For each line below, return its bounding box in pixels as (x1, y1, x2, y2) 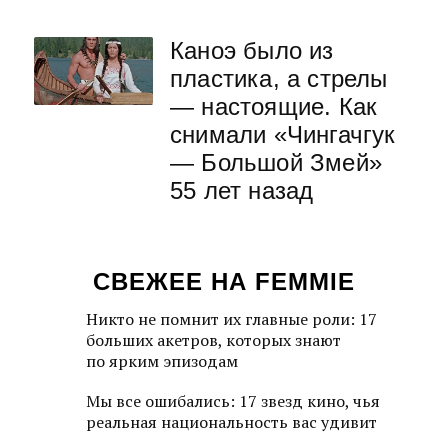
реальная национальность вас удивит (86, 411, 377, 434)
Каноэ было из (170, 37, 334, 65)
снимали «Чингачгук (170, 121, 396, 149)
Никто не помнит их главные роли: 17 (86, 308, 377, 331)
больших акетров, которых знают (86, 329, 341, 352)
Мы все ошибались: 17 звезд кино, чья (86, 390, 380, 413)
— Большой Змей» (170, 149, 382, 177)
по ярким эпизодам (86, 350, 238, 373)
